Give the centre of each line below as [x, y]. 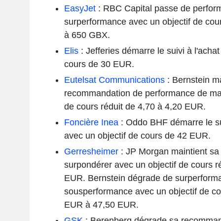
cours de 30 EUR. [99, 64]
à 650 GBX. [87, 35]
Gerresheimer [91, 151]
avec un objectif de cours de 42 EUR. [137, 135]
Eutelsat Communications [114, 80]
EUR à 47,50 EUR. [101, 204]
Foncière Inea [91, 122]
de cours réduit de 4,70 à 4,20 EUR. [135, 106]
